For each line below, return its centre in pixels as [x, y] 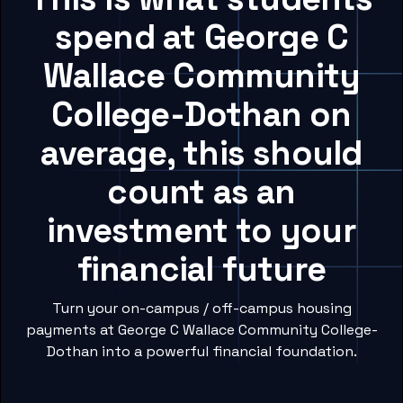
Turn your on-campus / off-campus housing [201, 309]
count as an [201, 192]
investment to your [201, 231]
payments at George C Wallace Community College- [201, 330]
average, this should [201, 153]
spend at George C [201, 37]
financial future [201, 269]
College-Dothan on [201, 115]
